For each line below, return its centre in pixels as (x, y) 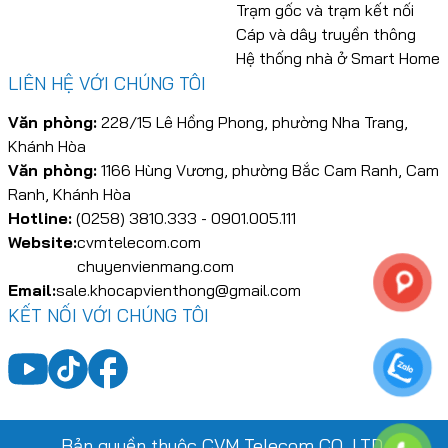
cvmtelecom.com (139, 241)
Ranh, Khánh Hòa (69, 193)
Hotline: (40, 217)
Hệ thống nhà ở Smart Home (338, 57)
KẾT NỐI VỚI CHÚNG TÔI (108, 315)
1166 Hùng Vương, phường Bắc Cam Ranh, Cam (268, 169)
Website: (42, 241)
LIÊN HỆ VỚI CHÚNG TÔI (107, 83)
